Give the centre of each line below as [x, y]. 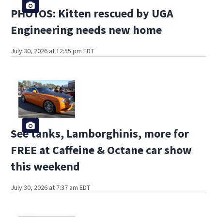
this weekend [46, 166]
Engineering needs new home [86, 30]
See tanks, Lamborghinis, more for [100, 133]
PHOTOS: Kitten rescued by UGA [92, 14]
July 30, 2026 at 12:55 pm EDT [53, 51]
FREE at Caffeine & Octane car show [101, 150]
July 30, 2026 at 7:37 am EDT [51, 187]
